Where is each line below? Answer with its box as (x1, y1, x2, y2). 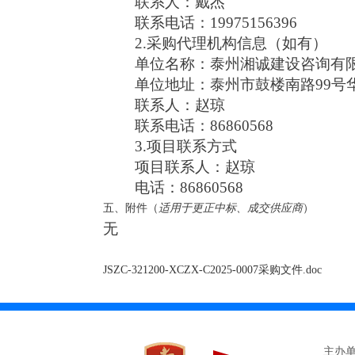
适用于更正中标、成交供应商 (158, 202, 303, 214)
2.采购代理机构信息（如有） (134, 35, 327, 52)
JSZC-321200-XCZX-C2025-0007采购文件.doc (102, 264, 322, 276)
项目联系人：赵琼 (134, 158, 255, 175)
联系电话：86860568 (134, 117, 273, 134)
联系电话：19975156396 (134, 14, 297, 31)
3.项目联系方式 (134, 138, 237, 155)
